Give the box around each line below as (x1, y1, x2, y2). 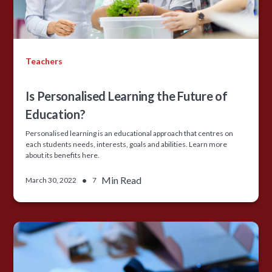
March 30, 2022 (25, 175, 77, 185)
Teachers (25, 55, 63, 66)
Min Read (101, 174, 142, 186)
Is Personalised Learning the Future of (25, 88, 228, 103)
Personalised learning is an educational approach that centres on (25, 128, 234, 138)
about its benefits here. (25, 150, 100, 160)
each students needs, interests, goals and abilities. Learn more (25, 139, 228, 149)
